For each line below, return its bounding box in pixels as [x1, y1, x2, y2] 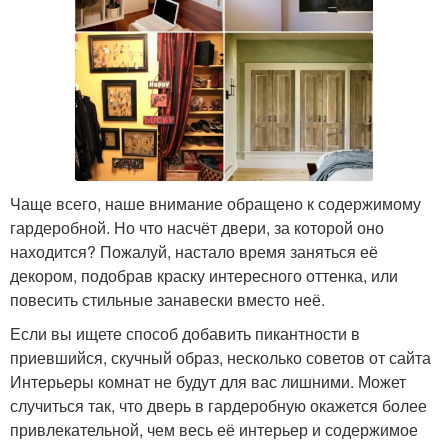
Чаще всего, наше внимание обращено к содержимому [10, 192, 421, 216]
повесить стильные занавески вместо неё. [10, 288, 325, 312]
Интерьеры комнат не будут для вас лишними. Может [10, 370, 406, 394]
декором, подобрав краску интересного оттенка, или [10, 264, 398, 288]
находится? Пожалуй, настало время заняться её [10, 240, 378, 264]
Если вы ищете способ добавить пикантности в [10, 322, 360, 346]
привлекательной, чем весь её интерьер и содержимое [10, 418, 418, 442]
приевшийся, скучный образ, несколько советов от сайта [10, 346, 431, 370]
